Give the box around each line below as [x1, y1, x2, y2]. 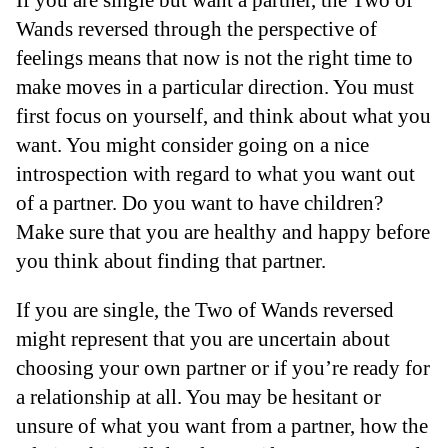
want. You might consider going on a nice [16, 132, 369, 156]
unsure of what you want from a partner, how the [16, 414, 428, 438]
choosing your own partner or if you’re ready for [16, 356, 430, 380]
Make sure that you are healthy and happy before [16, 219, 430, 243]
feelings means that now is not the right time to [16, 45, 413, 69]
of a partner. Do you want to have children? [16, 190, 383, 214]
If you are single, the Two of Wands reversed [16, 298, 394, 322]
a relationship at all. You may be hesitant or [16, 385, 381, 409]
